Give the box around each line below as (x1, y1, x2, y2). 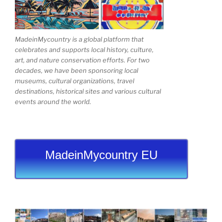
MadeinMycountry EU (45, 148, 158, 162)
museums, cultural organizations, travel (15, 77, 134, 85)
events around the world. (15, 98, 91, 106)
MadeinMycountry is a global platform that (15, 35, 144, 44)
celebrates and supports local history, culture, (15, 46, 154, 54)
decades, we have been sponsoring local (15, 66, 138, 75)
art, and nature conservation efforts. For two (15, 56, 150, 64)
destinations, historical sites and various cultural (15, 87, 161, 96)
